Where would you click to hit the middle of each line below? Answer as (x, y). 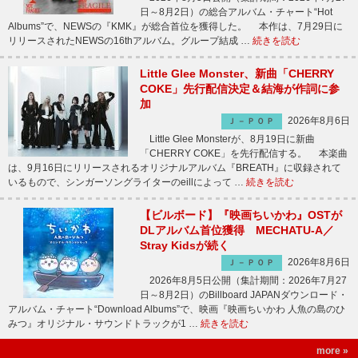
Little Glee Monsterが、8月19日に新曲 (227, 139)
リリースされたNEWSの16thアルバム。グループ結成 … (130, 41)
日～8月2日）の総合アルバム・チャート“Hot (236, 12)
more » (332, 351)
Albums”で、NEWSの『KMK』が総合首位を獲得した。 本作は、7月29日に (175, 26)
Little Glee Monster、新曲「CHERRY (237, 74)
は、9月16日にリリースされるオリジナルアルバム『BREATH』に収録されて (175, 168)
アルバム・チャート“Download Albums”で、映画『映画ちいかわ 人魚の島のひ (177, 309)
